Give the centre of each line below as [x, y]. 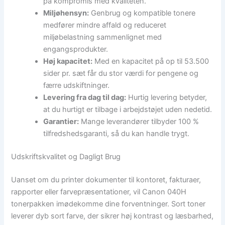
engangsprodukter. [76, 49]
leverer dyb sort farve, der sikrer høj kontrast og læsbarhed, [113, 216]
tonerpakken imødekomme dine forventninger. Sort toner [108, 204]
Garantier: [61, 122]
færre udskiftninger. [77, 86]
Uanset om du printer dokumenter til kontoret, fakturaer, [106, 180]
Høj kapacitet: [68, 62]
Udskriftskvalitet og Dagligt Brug [66, 157]
